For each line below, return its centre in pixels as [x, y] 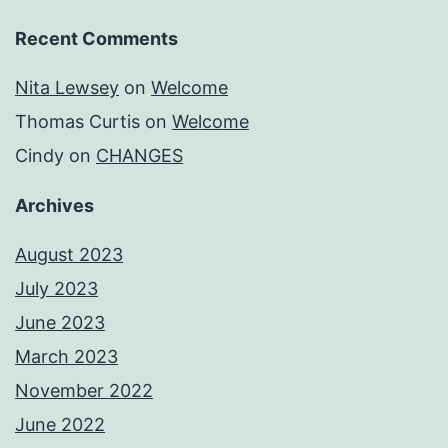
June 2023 [60, 323]
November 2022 [84, 391]
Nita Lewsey [67, 88]
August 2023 [69, 255]
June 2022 [60, 425]
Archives [54, 206]
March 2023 [66, 357]
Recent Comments [96, 39]
